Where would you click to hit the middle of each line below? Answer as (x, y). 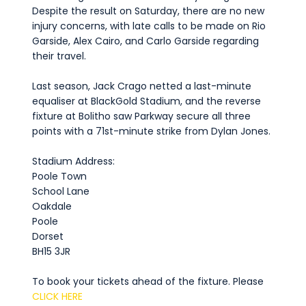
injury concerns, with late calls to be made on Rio (149, 26)
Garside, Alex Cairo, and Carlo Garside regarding (145, 41)
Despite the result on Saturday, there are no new (148, 11)
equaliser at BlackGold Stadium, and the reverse (146, 101)
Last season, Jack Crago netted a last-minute (141, 86)
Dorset (47, 236)
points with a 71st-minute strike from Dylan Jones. (151, 131)
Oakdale (52, 206)
